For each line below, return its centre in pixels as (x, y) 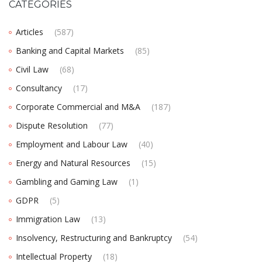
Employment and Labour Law (72, 144)
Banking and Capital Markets (70, 50)
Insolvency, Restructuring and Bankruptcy (94, 237)
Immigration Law (48, 219)
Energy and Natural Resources (73, 163)
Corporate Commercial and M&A (78, 106)
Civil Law (32, 69)
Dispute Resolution (52, 125)
